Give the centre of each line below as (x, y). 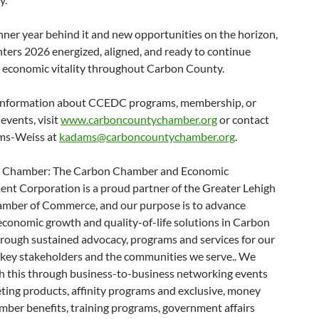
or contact (243, 119)
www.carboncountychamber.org (139, 119)
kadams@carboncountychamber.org (147, 136)
